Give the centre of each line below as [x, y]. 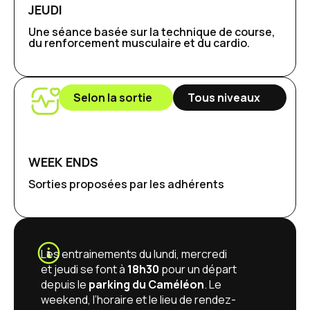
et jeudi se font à [84, 269]
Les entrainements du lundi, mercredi [134, 254]
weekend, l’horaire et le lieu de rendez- [139, 299]
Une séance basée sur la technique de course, [152, 31]
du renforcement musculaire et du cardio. [139, 43]
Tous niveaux [224, 97]
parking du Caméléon [147, 284]
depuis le [65, 284]
